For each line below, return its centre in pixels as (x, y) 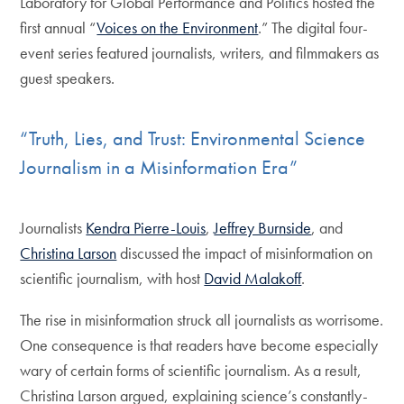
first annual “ (59, 28)
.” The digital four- (313, 28)
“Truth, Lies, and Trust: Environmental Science (193, 138)
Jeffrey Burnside (263, 227)
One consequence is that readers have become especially (199, 344)
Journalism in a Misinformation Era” (159, 167)
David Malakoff (253, 278)
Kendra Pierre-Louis (146, 227)
